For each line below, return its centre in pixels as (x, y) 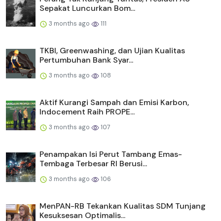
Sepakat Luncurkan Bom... (87, 8)
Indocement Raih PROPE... (87, 111)
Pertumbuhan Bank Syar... (86, 60)
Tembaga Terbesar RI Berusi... (93, 163)
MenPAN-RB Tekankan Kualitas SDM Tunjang (123, 206)
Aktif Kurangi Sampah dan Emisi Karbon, (114, 102)
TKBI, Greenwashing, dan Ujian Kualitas (112, 50)
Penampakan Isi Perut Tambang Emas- (111, 154)
